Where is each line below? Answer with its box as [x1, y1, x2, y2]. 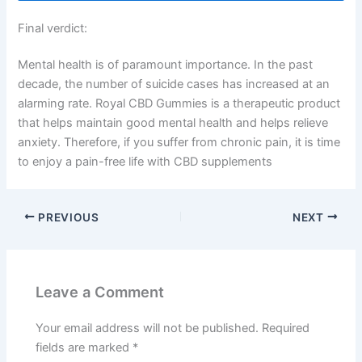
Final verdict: [18, 20, 88, 36]
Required [262, 321, 310, 336]
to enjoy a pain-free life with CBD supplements [18, 154, 273, 170]
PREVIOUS [35, 210, 99, 224]
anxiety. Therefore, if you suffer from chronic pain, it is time [18, 135, 341, 150]
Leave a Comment [36, 282, 165, 301]
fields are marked [36, 340, 133, 356]
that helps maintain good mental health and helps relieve [18, 116, 329, 131]
